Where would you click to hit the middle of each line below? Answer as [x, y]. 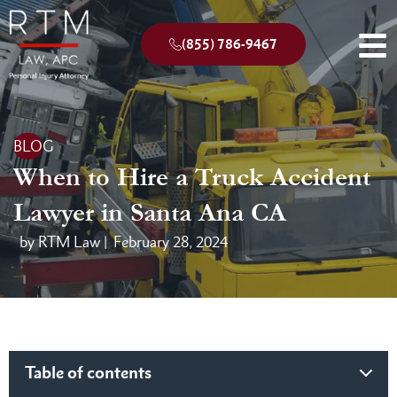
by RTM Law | [63, 242]
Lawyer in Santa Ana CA [150, 213]
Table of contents [88, 373]
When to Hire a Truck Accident [192, 177]
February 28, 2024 [171, 242]
